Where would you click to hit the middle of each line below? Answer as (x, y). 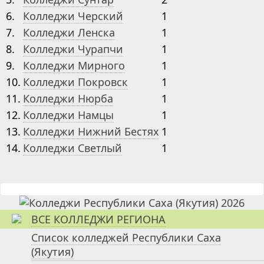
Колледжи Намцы (68, 115)
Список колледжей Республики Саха (126, 237)
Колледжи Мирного (74, 65)
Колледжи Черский (73, 16)
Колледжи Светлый (72, 148)
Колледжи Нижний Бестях (91, 131)
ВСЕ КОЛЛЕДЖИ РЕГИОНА (98, 219)
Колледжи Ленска (69, 32)
